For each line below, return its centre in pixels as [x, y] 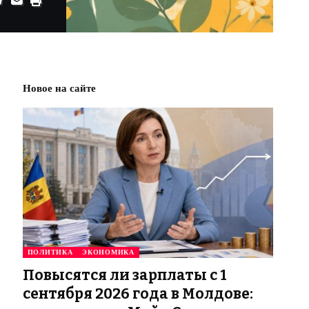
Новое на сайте [59, 89]
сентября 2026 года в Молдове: [138, 294]
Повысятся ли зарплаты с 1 [124, 276]
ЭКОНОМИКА [108, 252]
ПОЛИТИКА [50, 252]
